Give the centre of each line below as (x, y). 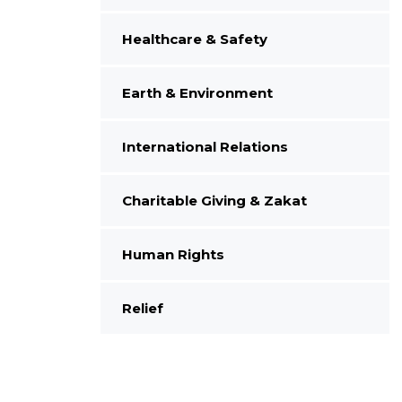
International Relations (205, 146)
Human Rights (173, 254)
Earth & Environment (197, 92)
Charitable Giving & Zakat (214, 200)
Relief (142, 308)
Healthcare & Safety (194, 39)
